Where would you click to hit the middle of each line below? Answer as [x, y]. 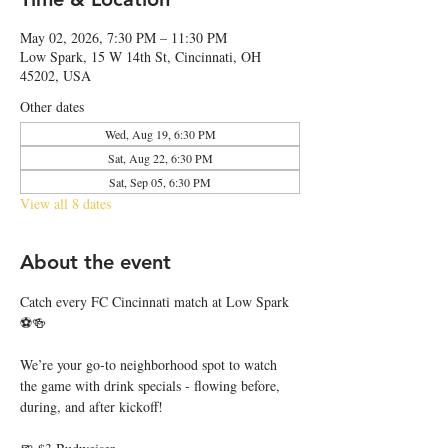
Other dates [52, 106]
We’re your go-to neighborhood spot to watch [150, 364]
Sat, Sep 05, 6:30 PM [160, 182]
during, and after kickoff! [91, 406]
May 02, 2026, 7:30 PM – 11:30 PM [123, 37]
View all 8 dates [65, 203]
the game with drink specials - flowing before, [152, 385]
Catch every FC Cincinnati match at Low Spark [156, 301]
